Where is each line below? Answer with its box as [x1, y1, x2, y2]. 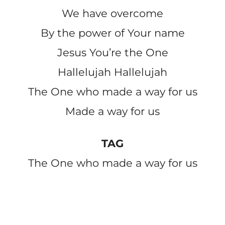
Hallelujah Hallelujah [58, 65, 167, 78]
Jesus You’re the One [57, 46, 168, 59]
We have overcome [62, 7, 163, 20]
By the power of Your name [40, 26, 185, 39]
